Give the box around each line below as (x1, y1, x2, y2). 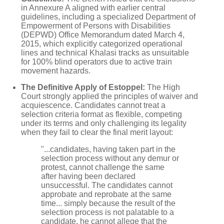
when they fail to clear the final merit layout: (21, 128, 173, 137)
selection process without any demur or (41, 154, 179, 163)
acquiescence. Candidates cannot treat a (21, 101, 165, 110)
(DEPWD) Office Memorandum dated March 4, (21, 30, 184, 39)
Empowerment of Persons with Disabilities (21, 21, 170, 30)
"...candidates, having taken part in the (41, 145, 175, 154)
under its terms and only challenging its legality (21, 119, 186, 128)
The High (145, 83, 180, 92)
